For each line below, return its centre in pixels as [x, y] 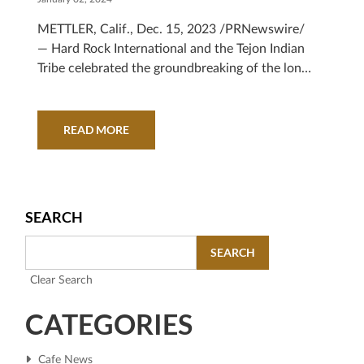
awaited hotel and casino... [113, 88]
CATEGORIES [109, 324]
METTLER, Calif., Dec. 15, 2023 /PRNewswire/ [171, 29]
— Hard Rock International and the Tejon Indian [171, 49]
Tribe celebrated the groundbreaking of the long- [175, 68]
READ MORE [96, 130]
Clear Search [61, 280]
